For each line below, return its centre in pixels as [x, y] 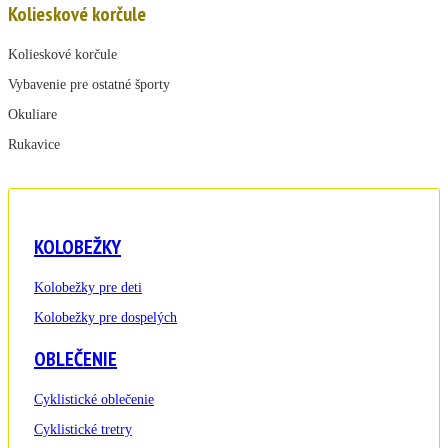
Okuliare [32, 115]
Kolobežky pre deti [88, 288]
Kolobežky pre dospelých [105, 318]
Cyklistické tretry [83, 430]
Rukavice [34, 145]
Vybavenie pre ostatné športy [89, 85]
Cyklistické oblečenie [94, 400]
